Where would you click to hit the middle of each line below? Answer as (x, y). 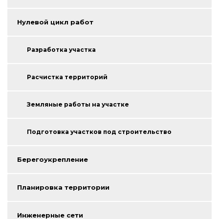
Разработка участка (61, 50)
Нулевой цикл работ (55, 22)
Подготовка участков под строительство (99, 132)
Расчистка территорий (67, 77)
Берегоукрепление (53, 160)
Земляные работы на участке (78, 105)
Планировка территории (63, 187)
